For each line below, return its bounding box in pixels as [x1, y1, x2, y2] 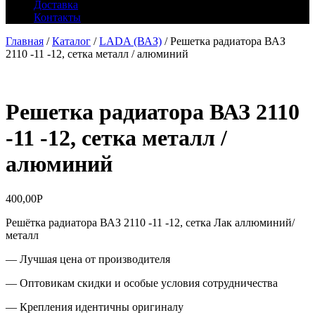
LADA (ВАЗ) [99, 35, 162, 47]
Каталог [52, 35, 91, 47]
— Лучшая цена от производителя [6, 252, 170, 265]
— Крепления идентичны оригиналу [6, 300, 184, 313]
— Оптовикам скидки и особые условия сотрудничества [6, 276, 278, 289]
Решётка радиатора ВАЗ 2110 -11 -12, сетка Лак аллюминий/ [6, 216, 295, 229]
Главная [6, 35, 44, 47]
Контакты [34, 11, 81, 23]
